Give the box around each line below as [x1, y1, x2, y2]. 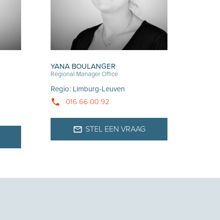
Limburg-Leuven [73, 84, 125, 94]
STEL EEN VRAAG [85, 124, 146, 135]
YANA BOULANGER [51, 62, 116, 71]
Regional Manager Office [51, 70, 118, 79]
